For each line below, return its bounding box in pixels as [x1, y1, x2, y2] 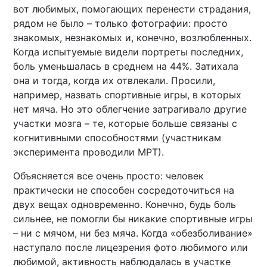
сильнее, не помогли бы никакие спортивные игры [13, 212, 253, 225]
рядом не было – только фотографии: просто [13, 17, 228, 29]
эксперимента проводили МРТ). [13, 145, 164, 158]
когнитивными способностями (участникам [13, 131, 222, 144]
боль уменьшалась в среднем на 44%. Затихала [13, 60, 239, 72]
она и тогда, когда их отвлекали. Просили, [13, 74, 216, 86]
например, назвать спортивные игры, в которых [13, 88, 242, 101]
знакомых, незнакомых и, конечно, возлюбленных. [13, 31, 252, 44]
